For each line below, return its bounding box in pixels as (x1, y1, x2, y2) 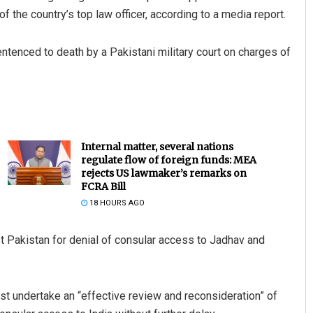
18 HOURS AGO (87, 198, 145, 208)
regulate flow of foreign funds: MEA (80, 153, 256, 166)
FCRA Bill (80, 180, 126, 193)
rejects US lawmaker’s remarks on (80, 166, 247, 180)
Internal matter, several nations (80, 140, 233, 153)
